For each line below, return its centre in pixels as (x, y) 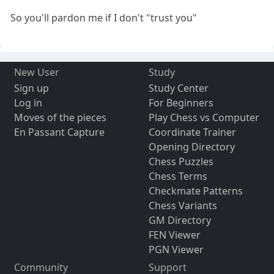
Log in (28, 102)
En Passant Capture (59, 132)
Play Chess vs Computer (204, 117)
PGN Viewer (176, 249)
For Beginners (181, 102)
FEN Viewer (174, 235)
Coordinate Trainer (192, 132)
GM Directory (180, 220)
